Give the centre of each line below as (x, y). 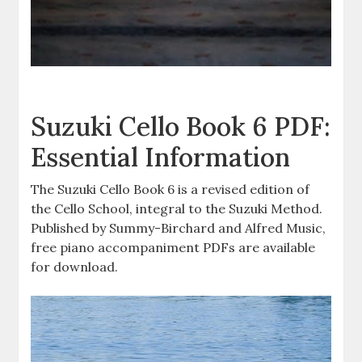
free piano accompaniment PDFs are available (173, 248)
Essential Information (161, 158)
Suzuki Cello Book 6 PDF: (181, 127)
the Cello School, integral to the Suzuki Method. (177, 209)
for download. (75, 267)
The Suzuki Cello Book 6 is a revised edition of (170, 189)
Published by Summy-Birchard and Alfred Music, (179, 228)
